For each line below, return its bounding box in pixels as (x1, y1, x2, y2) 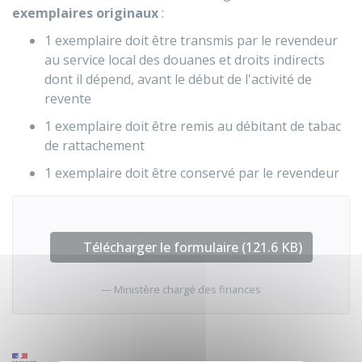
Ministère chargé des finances (114, 282, 261, 297)
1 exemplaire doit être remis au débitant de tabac (44, 117, 341, 135)
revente (44, 90, 91, 107)
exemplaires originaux (12, 4, 158, 22)
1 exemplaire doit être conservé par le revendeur (44, 164, 339, 182)
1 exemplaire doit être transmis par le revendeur (44, 32, 338, 49)
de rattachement (44, 137, 145, 154)
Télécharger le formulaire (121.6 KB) (82, 238, 302, 256)
